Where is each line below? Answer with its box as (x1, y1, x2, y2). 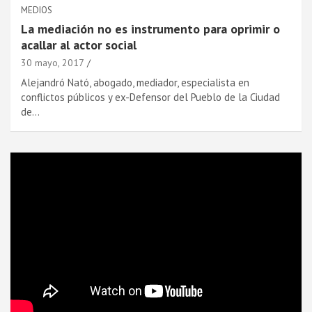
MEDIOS (21, 3, 52, 16)
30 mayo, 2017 (21, 56, 84, 69)
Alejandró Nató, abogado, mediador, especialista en (21, 75, 249, 89)
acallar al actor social (21, 36, 136, 53)
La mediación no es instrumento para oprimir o (21, 20, 280, 37)
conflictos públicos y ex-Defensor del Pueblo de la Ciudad (21, 90, 280, 104)
